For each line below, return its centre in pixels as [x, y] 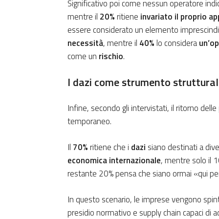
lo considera [177, 43]
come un [83, 56]
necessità [85, 43]
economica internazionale [114, 161]
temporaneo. [89, 121]
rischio [111, 56]
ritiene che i [109, 147]
